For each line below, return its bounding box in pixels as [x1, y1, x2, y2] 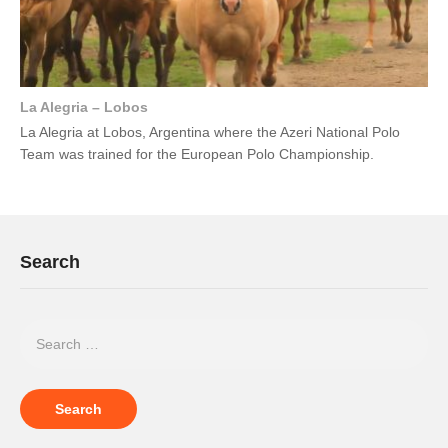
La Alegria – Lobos [20, 98, 148, 115]
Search [20, 252, 80, 273]
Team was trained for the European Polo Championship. [20, 145, 374, 162]
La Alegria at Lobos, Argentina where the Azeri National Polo [20, 123, 400, 140]
